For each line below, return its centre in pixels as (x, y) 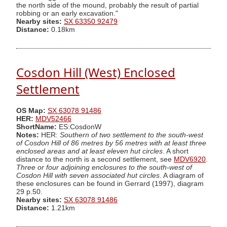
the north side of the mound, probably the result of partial (107, 5)
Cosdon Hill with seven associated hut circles (88, 175)
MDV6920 (190, 159)
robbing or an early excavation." (67, 13)
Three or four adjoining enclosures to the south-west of (104, 167)
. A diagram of (182, 175)
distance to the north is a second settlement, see (95, 159)
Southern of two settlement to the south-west (131, 135)
